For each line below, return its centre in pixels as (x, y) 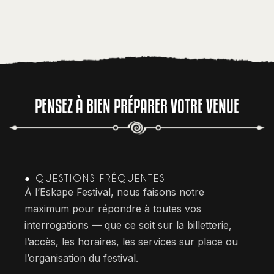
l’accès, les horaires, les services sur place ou (131, 242)
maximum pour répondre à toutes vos (113, 209)
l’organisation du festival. (81, 258)
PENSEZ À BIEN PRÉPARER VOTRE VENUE (137, 106)
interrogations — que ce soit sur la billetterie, (128, 225)
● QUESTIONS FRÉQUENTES (95, 178)
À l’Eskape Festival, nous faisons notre (114, 192)
